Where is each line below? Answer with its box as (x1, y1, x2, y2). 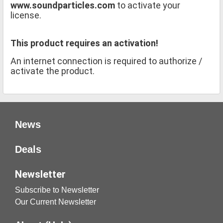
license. (10, 9, 41, 20)
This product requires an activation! (10, 37, 158, 48)
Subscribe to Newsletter (15, 185, 99, 194)
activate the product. (10, 65, 95, 76)
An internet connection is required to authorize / (10, 55, 202, 66)
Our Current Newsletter (15, 197, 96, 206)
